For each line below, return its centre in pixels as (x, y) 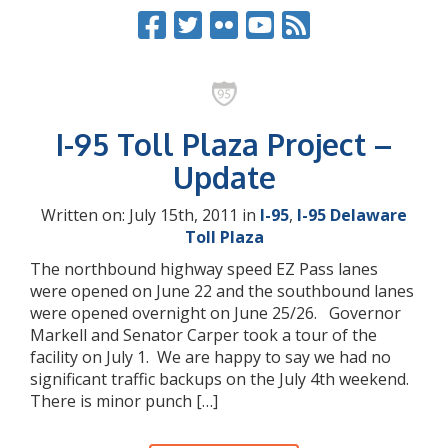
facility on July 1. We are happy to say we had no (210, 357)
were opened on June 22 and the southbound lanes (222, 291)
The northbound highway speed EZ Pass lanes (204, 269)
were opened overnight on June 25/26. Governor (215, 313)
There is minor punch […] (124, 401)
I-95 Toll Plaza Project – (224, 144)
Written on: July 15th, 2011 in (150, 215)
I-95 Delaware (352, 215)
